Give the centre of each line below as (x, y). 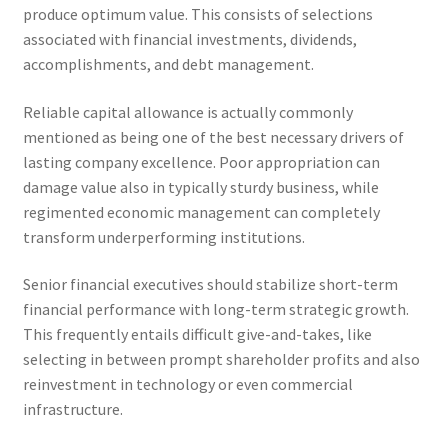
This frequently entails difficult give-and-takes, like (197, 334)
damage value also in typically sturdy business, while (200, 186)
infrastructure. (72, 409)
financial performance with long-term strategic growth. (215, 309)
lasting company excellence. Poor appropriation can (201, 161)
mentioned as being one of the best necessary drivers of (213, 136)
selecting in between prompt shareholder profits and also (221, 359)
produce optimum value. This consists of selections (197, 13)
